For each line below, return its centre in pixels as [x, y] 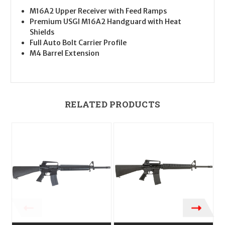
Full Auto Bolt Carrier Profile [78, 43]
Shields [42, 32]
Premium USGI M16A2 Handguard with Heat [106, 22]
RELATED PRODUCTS [113, 104]
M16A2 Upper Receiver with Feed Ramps [98, 11]
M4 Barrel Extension [65, 53]
